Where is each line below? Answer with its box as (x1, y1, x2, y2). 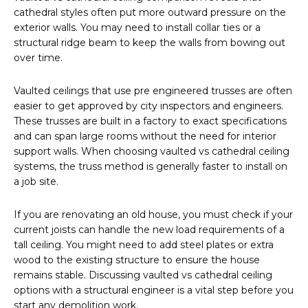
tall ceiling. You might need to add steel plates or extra (14, 239, 274, 252)
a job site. (14, 175, 58, 188)
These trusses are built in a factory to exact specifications (14, 115, 287, 128)
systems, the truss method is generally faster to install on (14, 160, 287, 173)
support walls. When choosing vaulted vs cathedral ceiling (14, 145, 289, 158)
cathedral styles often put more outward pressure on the (14, 6, 286, 19)
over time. (14, 52, 63, 65)
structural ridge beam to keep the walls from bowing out (14, 36, 285, 49)
